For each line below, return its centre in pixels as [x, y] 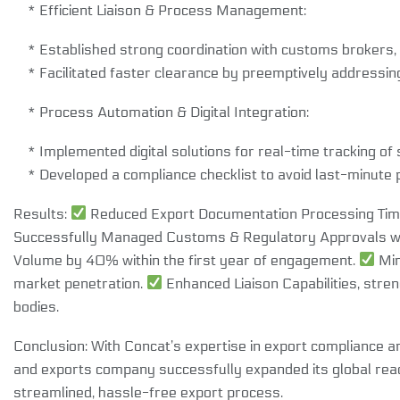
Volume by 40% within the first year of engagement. [186, 260]
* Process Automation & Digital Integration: [161, 112]
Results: [42, 213]
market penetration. [80, 283]
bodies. [36, 306]
